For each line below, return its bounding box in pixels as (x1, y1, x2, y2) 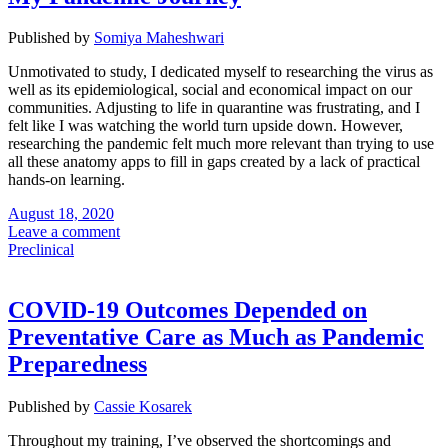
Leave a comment (8, 223, 120, 241)
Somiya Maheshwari (94, 29, 224, 47)
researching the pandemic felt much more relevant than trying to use (8, 135, 434, 153)
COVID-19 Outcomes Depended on (8, 297, 367, 324)
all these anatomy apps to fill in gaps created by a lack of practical (8, 153, 420, 171)
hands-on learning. (8, 171, 129, 189)
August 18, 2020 (8, 205, 114, 223)
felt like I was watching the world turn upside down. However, (8, 117, 403, 135)
